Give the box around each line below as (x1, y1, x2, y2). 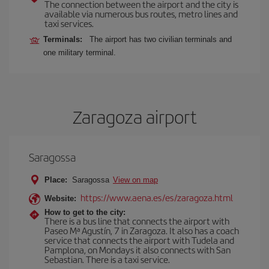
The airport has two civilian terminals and (89, 35, 232, 44)
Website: (44, 194, 76, 203)
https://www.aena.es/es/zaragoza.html (80, 191, 233, 204)
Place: (44, 175, 67, 184)
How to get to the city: (44, 208, 125, 217)
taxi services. (44, 17, 94, 29)
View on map (113, 175, 158, 184)
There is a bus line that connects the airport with (44, 214, 229, 227)
